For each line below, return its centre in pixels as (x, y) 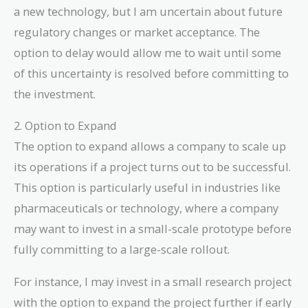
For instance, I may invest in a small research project (153, 281)
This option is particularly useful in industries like (147, 188)
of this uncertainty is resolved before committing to (151, 73)
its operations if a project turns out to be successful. (152, 167)
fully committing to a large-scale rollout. (122, 250)
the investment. (55, 93)
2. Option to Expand (65, 126)
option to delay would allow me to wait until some (147, 52)
